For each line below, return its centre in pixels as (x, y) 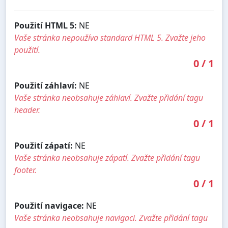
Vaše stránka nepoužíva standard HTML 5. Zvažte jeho (110, 37)
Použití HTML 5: (46, 25)
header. (27, 110)
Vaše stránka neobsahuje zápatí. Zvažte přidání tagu (107, 158)
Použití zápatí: (44, 145)
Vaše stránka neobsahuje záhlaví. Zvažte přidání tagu (109, 97)
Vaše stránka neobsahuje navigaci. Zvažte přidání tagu (111, 218)
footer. (25, 170)
